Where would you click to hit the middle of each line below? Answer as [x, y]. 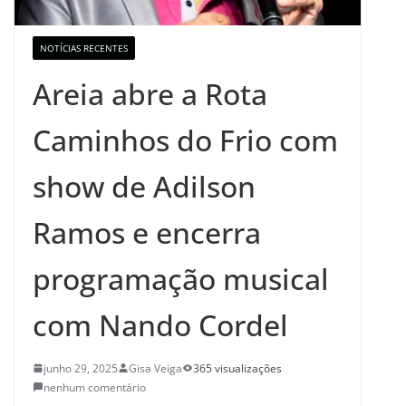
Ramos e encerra [147, 232]
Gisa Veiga [155, 368]
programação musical [181, 278]
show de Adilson [144, 186]
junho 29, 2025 [81, 368]
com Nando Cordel [160, 324]
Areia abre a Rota [150, 93]
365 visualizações [237, 368]
